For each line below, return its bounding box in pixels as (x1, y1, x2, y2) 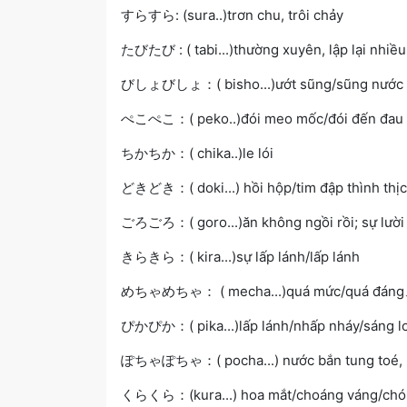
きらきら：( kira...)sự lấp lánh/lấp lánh (121, 247, 360, 265)
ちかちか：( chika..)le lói (121, 144, 273, 162)
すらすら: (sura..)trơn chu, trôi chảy (121, 5, 343, 24)
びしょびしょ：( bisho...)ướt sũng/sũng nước (121, 74, 403, 93)
